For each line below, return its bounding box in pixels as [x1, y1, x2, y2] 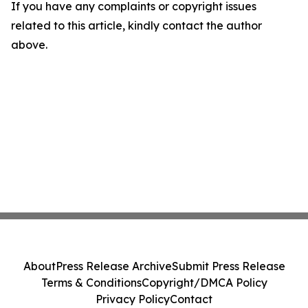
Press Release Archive [55, 259, 172, 273]
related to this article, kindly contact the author [11, 19, 262, 33]
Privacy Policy [96, 292, 170, 306]
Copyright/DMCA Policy [141, 276, 267, 289]
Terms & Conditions [41, 276, 142, 289]
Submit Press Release [171, 259, 285, 273]
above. [11, 38, 47, 52]
